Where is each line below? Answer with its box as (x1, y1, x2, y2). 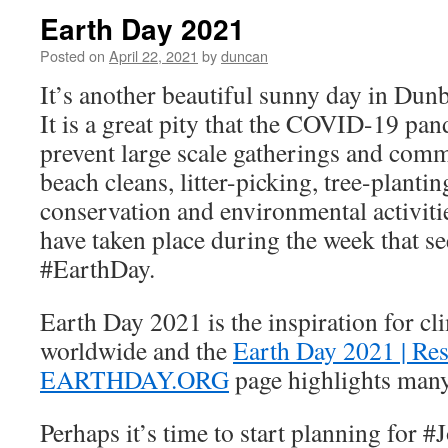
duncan (221, 45, 268, 66)
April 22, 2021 (109, 45, 198, 66)
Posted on (40, 45, 105, 66)
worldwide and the (40, 333, 233, 367)
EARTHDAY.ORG (40, 362, 229, 396)
